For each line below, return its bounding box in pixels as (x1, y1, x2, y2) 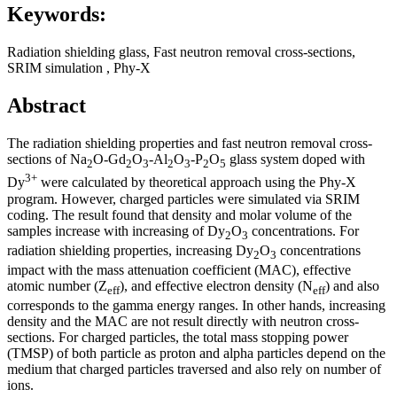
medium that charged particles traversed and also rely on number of (7, 362, 381, 378)
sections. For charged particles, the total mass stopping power (7, 330, 348, 346)
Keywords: (7, 3, 106, 27)
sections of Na (7, 152, 87, 167)
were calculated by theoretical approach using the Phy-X (37, 175, 356, 191)
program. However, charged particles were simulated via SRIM (7, 191, 360, 206)
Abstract (7, 94, 86, 118)
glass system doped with (226, 152, 365, 167)
